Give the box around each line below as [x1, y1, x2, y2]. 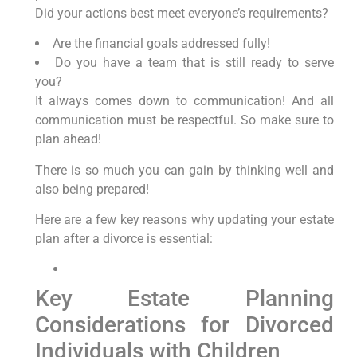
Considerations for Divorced [34, 312, 334, 339]
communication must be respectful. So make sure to [34, 112, 334, 128]
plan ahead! [34, 131, 101, 147]
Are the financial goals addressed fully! [52, 36, 270, 52]
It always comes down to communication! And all [34, 93, 334, 109]
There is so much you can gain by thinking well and [34, 162, 334, 178]
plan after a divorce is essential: [34, 231, 213, 246]
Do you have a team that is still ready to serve [54, 55, 334, 71]
